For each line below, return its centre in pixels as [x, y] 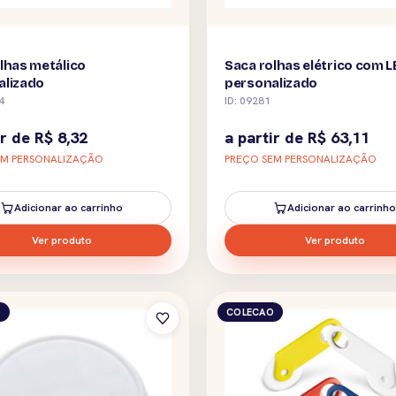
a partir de [266, 137]
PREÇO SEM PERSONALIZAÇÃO [301, 159]
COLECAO [250, 312]
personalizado [271, 83]
